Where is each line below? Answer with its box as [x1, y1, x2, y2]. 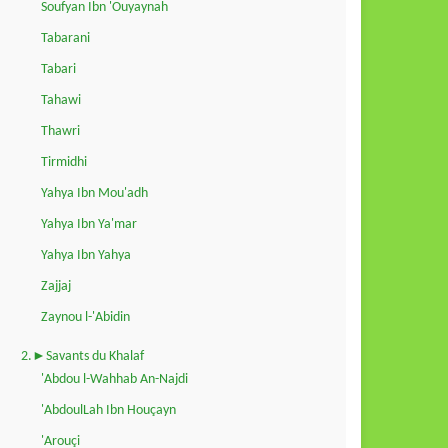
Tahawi [41, 92, 81, 108]
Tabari [41, 61, 76, 77]
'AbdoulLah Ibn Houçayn [41, 402, 176, 418]
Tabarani [41, 30, 90, 46]
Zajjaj [41, 278, 71, 294]
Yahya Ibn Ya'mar [41, 216, 137, 232]
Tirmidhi [41, 154, 87, 170]
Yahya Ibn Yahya [41, 247, 131, 263]
